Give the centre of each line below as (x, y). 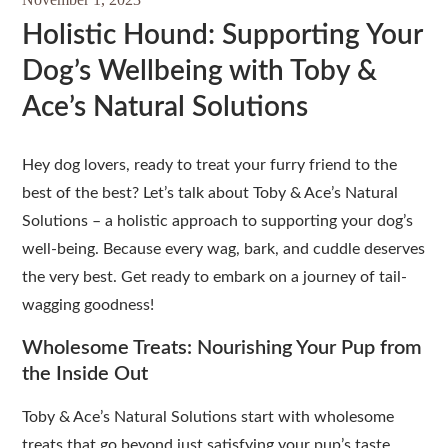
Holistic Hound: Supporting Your (222, 34)
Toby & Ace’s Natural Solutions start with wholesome (208, 416)
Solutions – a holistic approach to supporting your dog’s (218, 220)
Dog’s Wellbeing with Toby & (200, 70)
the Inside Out (85, 373)
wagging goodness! (88, 304)
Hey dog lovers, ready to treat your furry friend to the (210, 164)
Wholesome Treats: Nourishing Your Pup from (222, 347)
